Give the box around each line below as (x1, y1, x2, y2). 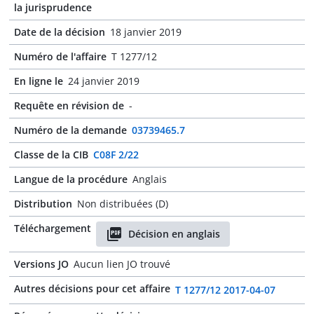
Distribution (14, 197, 72, 210)
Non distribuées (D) (77, 197, 168, 210)
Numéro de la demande (14, 123, 127, 137)
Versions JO (14, 257, 69, 271)
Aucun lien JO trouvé (74, 257, 170, 271)
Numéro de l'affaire (14, 50, 107, 63)
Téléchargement (14, 221, 91, 235)
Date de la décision (14, 25, 105, 39)
